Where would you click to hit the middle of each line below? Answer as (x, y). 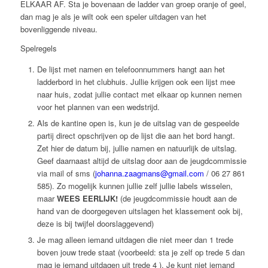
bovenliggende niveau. (59, 29)
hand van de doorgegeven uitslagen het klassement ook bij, (140, 211)
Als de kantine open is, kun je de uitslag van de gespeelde (138, 123)
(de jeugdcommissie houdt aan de (177, 199)
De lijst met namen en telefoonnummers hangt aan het (131, 69)
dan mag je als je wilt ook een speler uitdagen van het (113, 17)
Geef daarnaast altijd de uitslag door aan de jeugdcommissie (141, 161)
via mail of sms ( (66, 173)
